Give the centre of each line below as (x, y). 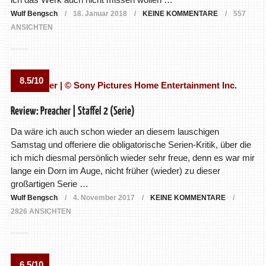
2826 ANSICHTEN (41, 212)
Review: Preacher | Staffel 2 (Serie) (72, 112)
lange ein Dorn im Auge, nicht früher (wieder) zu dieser (115, 171)
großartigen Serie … (49, 184)
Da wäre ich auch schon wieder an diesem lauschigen (115, 132)
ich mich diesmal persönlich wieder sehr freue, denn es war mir (132, 158)
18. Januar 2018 (100, 14)
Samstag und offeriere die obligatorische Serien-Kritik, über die (131, 145)
